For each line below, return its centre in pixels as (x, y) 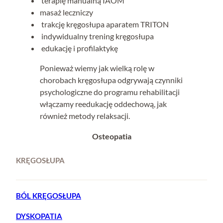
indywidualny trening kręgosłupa (97, 36)
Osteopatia (111, 136)
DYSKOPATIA (39, 216)
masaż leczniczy (66, 12)
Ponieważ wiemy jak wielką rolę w (97, 68)
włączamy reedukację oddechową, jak (103, 104)
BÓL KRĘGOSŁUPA (49, 195)
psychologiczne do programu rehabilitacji (110, 92)
